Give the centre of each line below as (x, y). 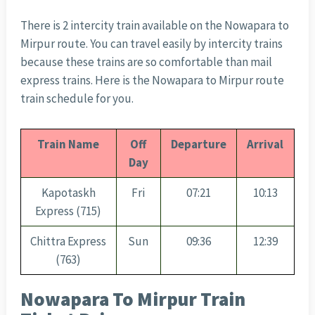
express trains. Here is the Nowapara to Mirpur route (152, 81)
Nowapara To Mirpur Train (133, 299)
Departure (198, 144)
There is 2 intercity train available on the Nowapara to (154, 26)
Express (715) (69, 211)
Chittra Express (69, 242)
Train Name (69, 144)
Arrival (265, 144)
